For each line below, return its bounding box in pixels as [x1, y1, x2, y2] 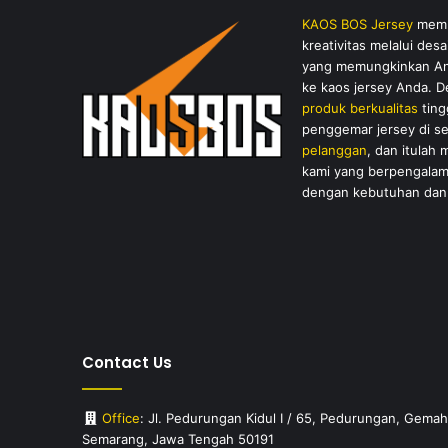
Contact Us [82, 352, 173, 374]
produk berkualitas [302, 100, 419, 117]
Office [102, 410, 141, 427]
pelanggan [302, 142, 368, 159]
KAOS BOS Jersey [302, 16, 414, 33]
